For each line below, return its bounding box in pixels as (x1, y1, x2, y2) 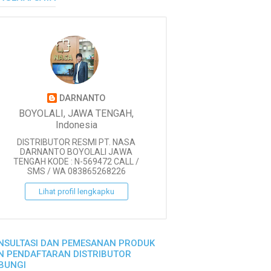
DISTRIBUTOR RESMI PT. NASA (17, 137, 135, 148)
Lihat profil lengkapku (38, 187, 114, 197)
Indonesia (55, 119, 97, 131)
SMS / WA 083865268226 (27, 166, 126, 177)
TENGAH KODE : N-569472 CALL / (13, 157, 139, 167)
